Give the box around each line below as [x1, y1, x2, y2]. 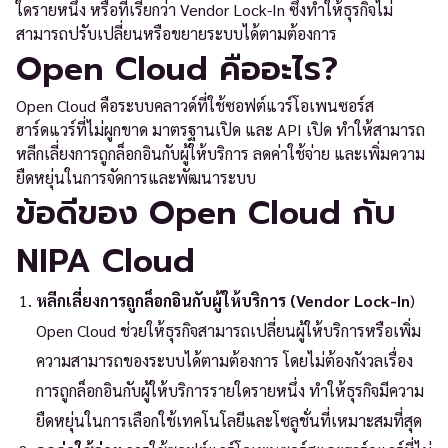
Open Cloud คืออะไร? [16, 45, 338, 94]
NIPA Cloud [16, 237, 195, 286]
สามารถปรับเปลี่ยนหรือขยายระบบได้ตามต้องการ [16, 23, 337, 44]
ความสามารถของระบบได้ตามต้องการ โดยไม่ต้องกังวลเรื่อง [36, 350, 413, 371]
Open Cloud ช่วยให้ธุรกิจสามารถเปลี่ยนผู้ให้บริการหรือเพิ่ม [36, 320, 421, 341]
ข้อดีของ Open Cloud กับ [16, 189, 395, 238]
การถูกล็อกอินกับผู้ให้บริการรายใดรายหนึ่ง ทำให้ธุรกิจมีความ [36, 380, 424, 401]
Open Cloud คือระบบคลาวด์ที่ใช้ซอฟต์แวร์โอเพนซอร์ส [16, 95, 374, 116]
